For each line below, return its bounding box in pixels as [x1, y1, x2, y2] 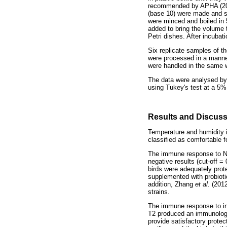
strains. [148, 188, 170, 196]
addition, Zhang [148, 180, 195, 188]
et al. [195, 180, 212, 188]
